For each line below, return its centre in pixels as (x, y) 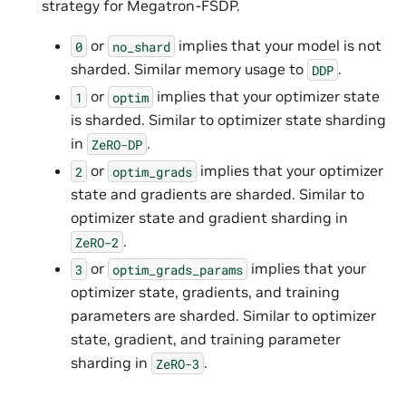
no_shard (141, 46)
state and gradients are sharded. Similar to (217, 194)
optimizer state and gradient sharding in (209, 218)
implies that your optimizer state (266, 97)
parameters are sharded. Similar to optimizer (223, 316)
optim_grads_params (178, 269)
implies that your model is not (278, 46)
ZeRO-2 (97, 242)
